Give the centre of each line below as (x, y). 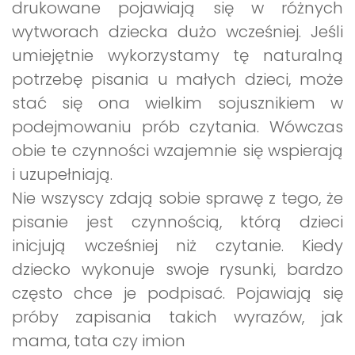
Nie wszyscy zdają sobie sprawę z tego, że (177, 198)
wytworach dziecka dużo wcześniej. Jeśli (177, 31)
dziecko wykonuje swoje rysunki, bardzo (177, 269)
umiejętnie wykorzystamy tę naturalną (177, 55)
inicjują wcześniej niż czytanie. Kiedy (177, 245)
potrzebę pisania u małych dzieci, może (177, 79)
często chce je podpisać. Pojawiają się (177, 293)
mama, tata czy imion (99, 340)
